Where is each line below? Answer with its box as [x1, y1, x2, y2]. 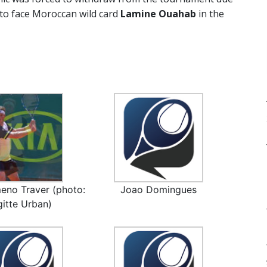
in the [196, 7, 224, 21]
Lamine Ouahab [120, 7, 196, 21]
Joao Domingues [120, 184, 197, 196]
